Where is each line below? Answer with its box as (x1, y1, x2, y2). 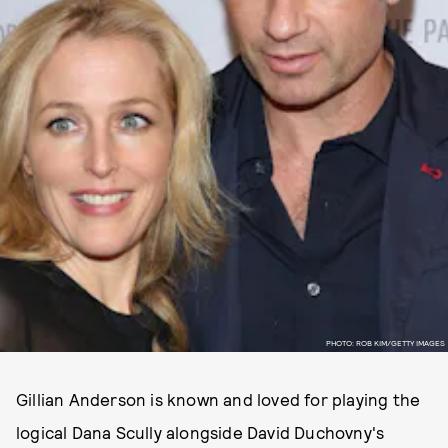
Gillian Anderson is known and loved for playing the (16, 389, 421, 409)
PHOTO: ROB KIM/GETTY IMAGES (325, 337, 445, 348)
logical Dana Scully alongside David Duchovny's (16, 422, 385, 442)
